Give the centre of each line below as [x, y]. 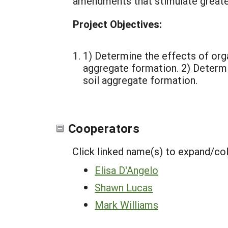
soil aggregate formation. [140, 80]
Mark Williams [126, 205]
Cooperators [104, 128]
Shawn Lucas [124, 187]
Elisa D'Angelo [126, 170]
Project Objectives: [117, 24]
